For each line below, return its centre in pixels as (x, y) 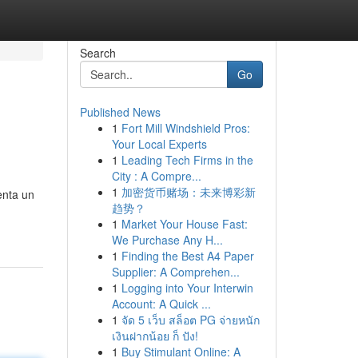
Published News (120, 112)
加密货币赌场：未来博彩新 (188, 192)
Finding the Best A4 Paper (187, 256)
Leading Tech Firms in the (187, 160)
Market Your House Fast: (184, 224)
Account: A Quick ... (161, 304)
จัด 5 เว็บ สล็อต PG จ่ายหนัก (190, 320)
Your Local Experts (159, 144)
